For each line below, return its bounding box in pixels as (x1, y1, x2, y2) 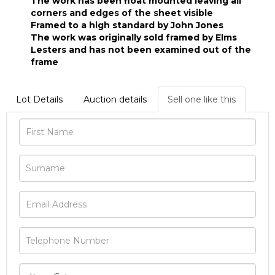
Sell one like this (168, 94, 236, 106)
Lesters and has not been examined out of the (31, 44, 251, 56)
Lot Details (16, 94, 63, 106)
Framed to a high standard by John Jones (31, 20, 223, 31)
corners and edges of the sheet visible (31, 7, 213, 19)
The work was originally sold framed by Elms (31, 32, 237, 44)
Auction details (83, 94, 147, 106)
